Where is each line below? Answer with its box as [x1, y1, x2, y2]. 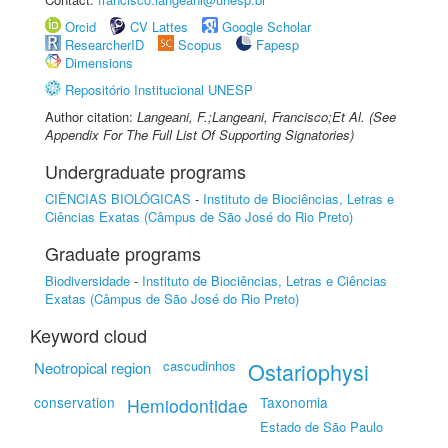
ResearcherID [65, 35, 148, 54]
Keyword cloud [30, 322, 147, 348]
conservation [34, 392, 115, 412]
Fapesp [256, 35, 299, 54]
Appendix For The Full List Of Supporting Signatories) [45, 125, 354, 144]
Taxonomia [260, 392, 328, 412]
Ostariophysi [248, 356, 369, 387]
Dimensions [65, 53, 133, 72]
